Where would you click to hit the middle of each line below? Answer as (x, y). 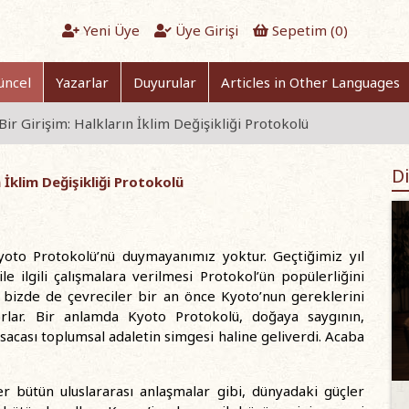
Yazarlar (82, 82)
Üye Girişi (204, 30)
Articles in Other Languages (310, 82)
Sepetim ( (301, 30)
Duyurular (165, 82)
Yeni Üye (109, 30)
